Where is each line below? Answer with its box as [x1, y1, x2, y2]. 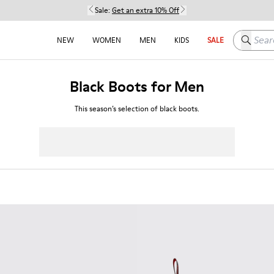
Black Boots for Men [70, 76, 204, 97]
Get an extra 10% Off [112, 5, 179, 15]
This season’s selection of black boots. [75, 103, 199, 114]
